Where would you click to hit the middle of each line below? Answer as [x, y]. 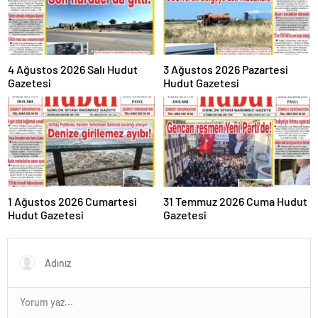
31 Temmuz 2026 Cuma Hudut [235, 202]
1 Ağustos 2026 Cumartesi [72, 202]
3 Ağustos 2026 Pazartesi [226, 70]
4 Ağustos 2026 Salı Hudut [73, 70]
